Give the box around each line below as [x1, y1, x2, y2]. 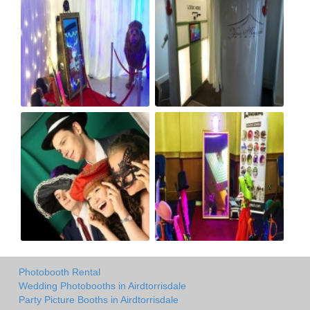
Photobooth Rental [19, 266, 100, 278]
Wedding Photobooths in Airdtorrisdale [19, 280, 186, 292]
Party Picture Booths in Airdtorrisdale [19, 294, 179, 306]
